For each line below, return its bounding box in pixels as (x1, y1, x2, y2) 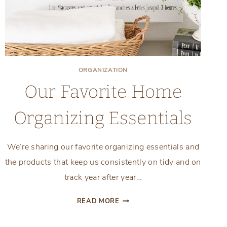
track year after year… (64, 171, 142, 183)
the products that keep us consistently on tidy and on (5, 156, 201, 168)
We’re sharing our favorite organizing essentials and (7, 141, 200, 153)
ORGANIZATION (78, 65, 128, 74)
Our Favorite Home (24, 81, 182, 102)
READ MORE (77, 196, 120, 206)
